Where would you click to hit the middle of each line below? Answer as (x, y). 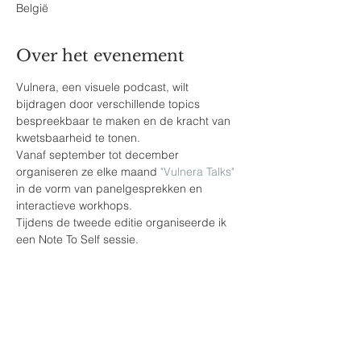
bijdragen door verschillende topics (110, 104)
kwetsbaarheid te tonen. (78, 138)
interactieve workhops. (74, 205)
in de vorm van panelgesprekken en (111, 189)
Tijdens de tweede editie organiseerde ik (123, 222)
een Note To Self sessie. (77, 239)
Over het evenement (100, 56)
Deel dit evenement (97, 330)
